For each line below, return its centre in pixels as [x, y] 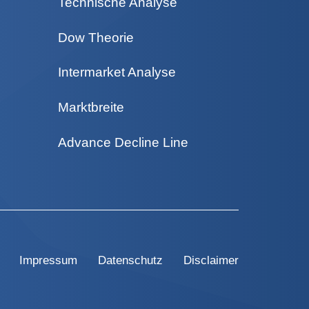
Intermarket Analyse [117, 72]
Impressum [48, 260]
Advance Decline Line [123, 143]
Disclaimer [211, 260]
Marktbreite [91, 108]
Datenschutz [130, 260]
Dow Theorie [96, 37]
